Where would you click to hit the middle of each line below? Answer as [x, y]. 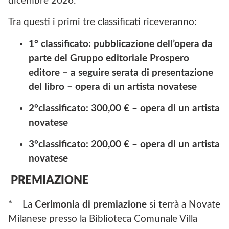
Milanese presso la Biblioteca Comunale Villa [103, 219]
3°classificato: [59, 145]
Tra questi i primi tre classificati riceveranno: [102, 22]
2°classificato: [59, 109]
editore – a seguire [69, 73]
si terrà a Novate [184, 204]
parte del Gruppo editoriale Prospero [109, 58]
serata [125, 73]
